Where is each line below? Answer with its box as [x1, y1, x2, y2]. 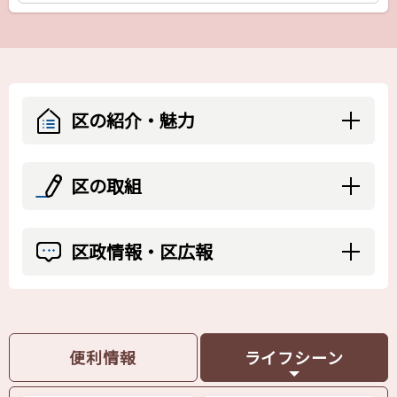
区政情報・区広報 [71, 238, 213, 265]
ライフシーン [244, 346, 344, 370]
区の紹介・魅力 [71, 107, 195, 134]
